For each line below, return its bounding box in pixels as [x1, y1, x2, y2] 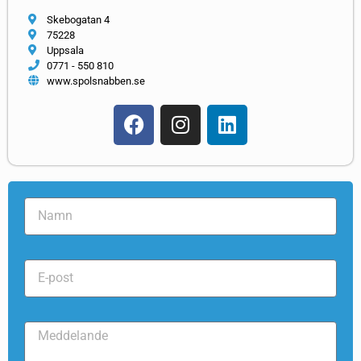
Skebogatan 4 [46, 13, 110, 26]
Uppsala [46, 44, 84, 56]
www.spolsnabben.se [46, 74, 145, 87]
